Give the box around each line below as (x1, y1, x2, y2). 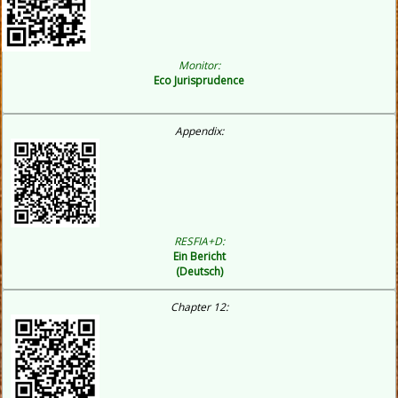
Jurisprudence (174, 72, 244, 88)
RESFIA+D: (173, 233, 225, 249)
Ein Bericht (172, 248, 226, 264)
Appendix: (174, 123, 224, 139)
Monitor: (178, 57, 220, 73)
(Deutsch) (175, 263, 223, 279)
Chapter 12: (170, 299, 228, 315)
